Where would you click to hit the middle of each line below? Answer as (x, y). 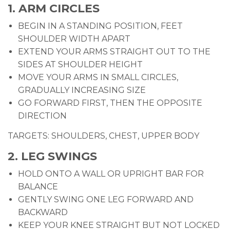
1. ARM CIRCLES (54, 9)
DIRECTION (42, 116)
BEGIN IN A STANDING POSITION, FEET (100, 26)
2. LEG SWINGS (52, 157)
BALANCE (38, 187)
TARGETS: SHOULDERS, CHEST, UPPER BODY (103, 136)
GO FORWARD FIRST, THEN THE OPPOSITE (110, 103)
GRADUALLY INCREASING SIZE (82, 90)
